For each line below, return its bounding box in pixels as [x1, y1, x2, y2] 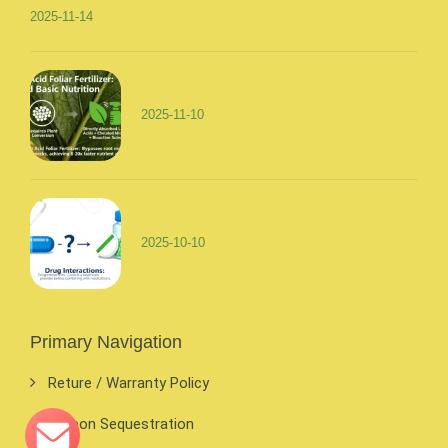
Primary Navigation [30, 332, 182, 352]
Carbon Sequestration [48, 415, 194, 433]
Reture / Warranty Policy [48, 374, 209, 392]
